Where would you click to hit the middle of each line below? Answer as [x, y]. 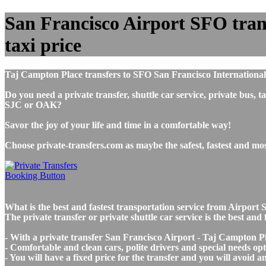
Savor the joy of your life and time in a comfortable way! [118, 125]
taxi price [43, 45]
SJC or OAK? [33, 104]
